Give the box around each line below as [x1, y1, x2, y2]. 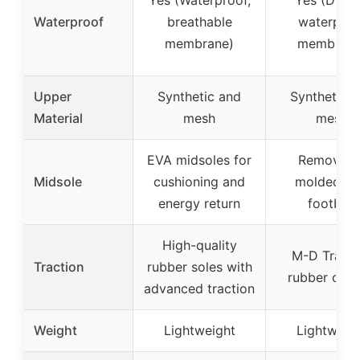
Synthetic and [157, 88, 241, 104]
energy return [158, 194, 240, 211]
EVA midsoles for [147, 151, 252, 168]
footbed [307, 194, 357, 211]
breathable [166, 13, 232, 30]
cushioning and [153, 173, 245, 190]
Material [34, 109, 83, 126]
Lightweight [163, 321, 235, 338]
